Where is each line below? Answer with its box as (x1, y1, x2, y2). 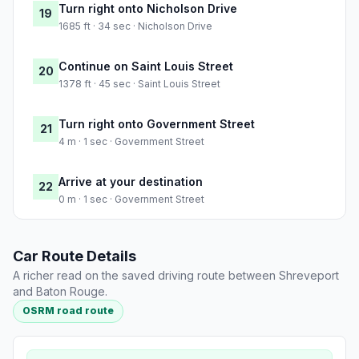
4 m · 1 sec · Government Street (58, 135, 204, 148)
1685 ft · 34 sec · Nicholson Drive (58, 20, 212, 33)
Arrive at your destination (58, 175, 203, 189)
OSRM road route (22, 305, 115, 317)
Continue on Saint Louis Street (58, 59, 233, 74)
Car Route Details (13, 248, 136, 265)
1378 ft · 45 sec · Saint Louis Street (58, 78, 220, 91)
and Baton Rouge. (13, 284, 107, 299)
